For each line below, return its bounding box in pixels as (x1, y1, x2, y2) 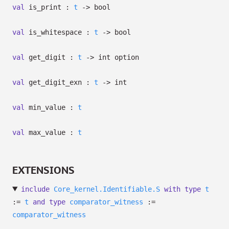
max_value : (25, 128, 78, 136)
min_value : (25, 103, 78, 111)
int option (98, 53, 139, 61)
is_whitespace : (25, 28, 94, 36)
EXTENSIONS (12, 164, 75, 177)
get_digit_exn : (25, 78, 94, 86)
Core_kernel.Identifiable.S (53, 185, 160, 193)
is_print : (25, 3, 74, 11)
